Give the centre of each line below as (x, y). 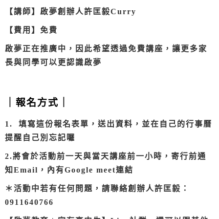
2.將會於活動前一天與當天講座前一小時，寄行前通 (106, 156)
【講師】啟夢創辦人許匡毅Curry (71, 12)
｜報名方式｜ (37, 103)
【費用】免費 (31, 30)
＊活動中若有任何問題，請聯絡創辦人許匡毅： (97, 189)
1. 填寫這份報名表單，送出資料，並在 (82, 124)
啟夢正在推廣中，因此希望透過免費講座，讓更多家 (106, 49)
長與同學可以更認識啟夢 (53, 63)
